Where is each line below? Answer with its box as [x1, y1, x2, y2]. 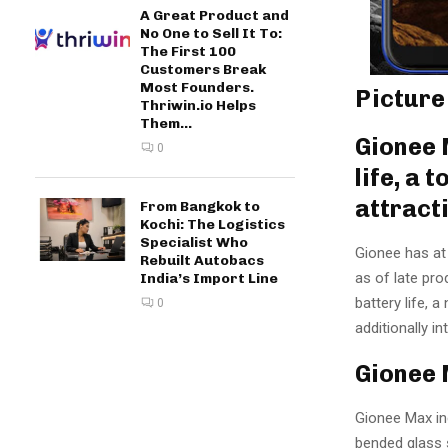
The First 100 [140, 43, 236, 60]
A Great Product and [140, 7, 289, 24]
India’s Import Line [140, 270, 278, 287]
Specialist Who [140, 234, 248, 251]
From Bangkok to [140, 198, 260, 215]
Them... [140, 115, 192, 132]
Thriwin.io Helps [140, 97, 256, 114]
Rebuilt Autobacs [140, 252, 264, 269]
